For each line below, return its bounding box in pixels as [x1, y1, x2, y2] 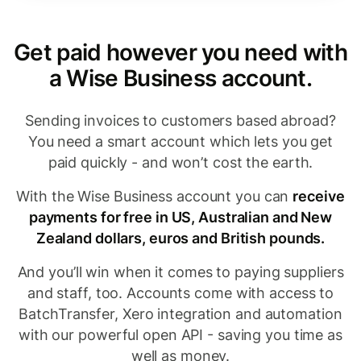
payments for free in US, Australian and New [28, 209, 333, 226]
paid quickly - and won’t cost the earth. [48, 154, 313, 171]
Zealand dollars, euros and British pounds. [35, 230, 326, 247]
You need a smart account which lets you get [27, 133, 334, 150]
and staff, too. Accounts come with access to [27, 284, 334, 301]
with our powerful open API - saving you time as [19, 326, 342, 343]
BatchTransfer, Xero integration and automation [19, 305, 342, 322]
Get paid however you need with [14, 39, 347, 66]
